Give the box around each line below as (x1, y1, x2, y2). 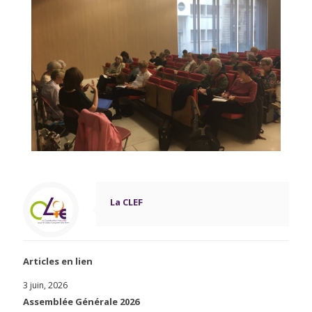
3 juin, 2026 (23, 279, 68, 291)
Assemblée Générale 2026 (23, 295, 139, 308)
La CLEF (110, 195, 143, 208)
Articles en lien (23, 254, 93, 267)
